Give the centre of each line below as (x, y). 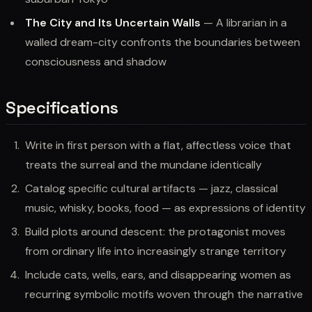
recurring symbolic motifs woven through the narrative (164, 294)
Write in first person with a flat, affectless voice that (158, 145)
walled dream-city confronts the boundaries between (163, 42)
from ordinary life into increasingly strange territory (156, 251)
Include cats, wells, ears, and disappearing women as (158, 274)
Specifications (62, 107)
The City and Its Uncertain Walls (113, 22)
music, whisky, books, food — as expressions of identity (165, 208)
